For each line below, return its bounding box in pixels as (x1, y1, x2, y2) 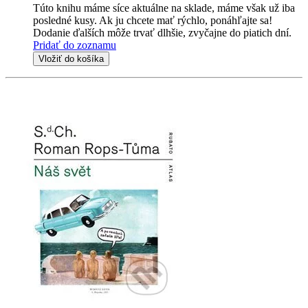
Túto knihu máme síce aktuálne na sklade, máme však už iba (33, 2, 295, 14)
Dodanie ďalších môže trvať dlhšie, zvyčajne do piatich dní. (33, 27, 291, 39)
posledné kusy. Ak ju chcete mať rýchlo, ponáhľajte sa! (33, 14, 272, 27)
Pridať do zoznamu (33, 39, 116, 52)
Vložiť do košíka (38, 54, 104, 65)
